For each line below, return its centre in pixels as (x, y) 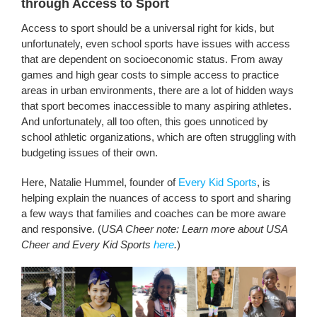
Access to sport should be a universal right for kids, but (147, 28)
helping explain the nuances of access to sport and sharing (156, 198)
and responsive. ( (61, 229)
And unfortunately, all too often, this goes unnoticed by (144, 122)
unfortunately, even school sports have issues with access (155, 44)
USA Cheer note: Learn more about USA (194, 229)
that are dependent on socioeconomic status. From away (152, 59)
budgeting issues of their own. (89, 153)
